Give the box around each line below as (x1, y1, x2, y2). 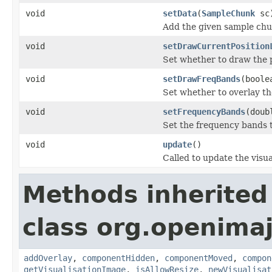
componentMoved (165, 253, 233, 263)
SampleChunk (202, 8, 255, 18)
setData (163, 8, 197, 18)
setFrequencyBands (163, 106, 245, 117)
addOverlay (24, 253, 72, 263)
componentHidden (82, 253, 155, 263)
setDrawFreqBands (163, 73, 240, 84)
